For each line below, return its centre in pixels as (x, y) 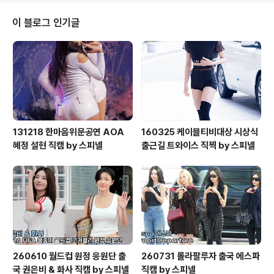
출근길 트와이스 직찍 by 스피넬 (198, 145)
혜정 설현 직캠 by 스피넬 (58, 145)
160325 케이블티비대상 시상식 (200, 132)
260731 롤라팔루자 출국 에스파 (201, 256)
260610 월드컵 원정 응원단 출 (69, 256)
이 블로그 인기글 (46, 23)
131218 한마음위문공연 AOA (68, 132)
